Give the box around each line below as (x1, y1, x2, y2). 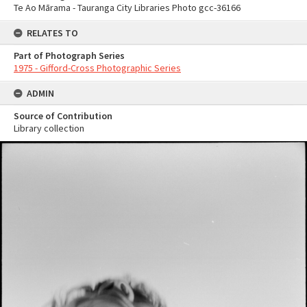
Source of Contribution (14, 110, 112, 122)
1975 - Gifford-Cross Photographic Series (14, 62, 181, 74)
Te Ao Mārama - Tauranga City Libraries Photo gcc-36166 (14, 1, 241, 14)
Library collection (14, 122, 84, 134)
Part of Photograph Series (14, 49, 125, 62)
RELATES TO (27, 27, 78, 39)
